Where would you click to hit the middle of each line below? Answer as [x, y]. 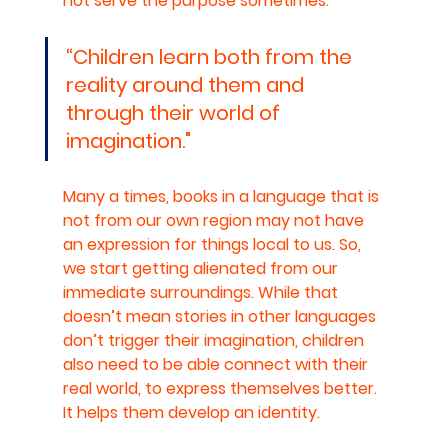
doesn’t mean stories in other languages [221, 316]
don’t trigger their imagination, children [215, 340]
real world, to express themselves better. [221, 388]
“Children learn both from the [211, 56]
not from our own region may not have [215, 220]
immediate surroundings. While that [202, 292]
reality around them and [187, 84]
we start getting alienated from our [202, 268]
